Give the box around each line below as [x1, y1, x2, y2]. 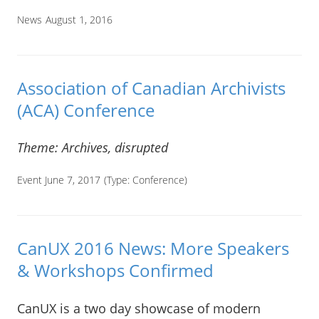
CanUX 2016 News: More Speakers [17, 236, 289, 261]
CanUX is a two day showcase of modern [17, 299, 261, 317]
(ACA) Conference [17, 98, 155, 122]
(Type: [104, 173, 132, 187]
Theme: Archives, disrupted [17, 139, 168, 157]
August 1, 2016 [46, 12, 113, 26]
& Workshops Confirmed [17, 258, 214, 283]
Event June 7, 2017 [17, 173, 100, 187]
